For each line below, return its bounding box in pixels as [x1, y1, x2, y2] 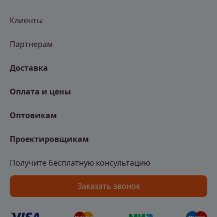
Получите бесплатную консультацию [10, 157, 150, 168]
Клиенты [10, 15, 43, 26]
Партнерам [10, 38, 53, 49]
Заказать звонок [77, 180, 140, 191]
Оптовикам [10, 109, 57, 121]
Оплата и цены [10, 86, 71, 97]
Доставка [10, 62, 48, 73]
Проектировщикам [10, 133, 89, 144]
